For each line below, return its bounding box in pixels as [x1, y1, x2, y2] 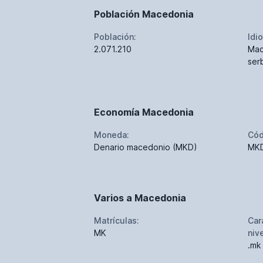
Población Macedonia [94, 8, 194, 20]
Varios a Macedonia [94, 191, 186, 204]
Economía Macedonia [94, 106, 194, 118]
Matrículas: [94, 215, 139, 225]
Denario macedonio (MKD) [94, 141, 197, 152]
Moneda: [94, 129, 129, 140]
